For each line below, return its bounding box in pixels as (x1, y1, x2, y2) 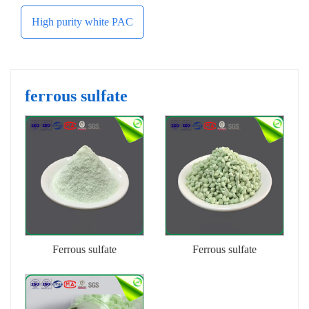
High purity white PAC (32, 15, 133, 28)
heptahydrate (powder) (35, 270, 134, 283)
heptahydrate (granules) (173, 270, 276, 283)
